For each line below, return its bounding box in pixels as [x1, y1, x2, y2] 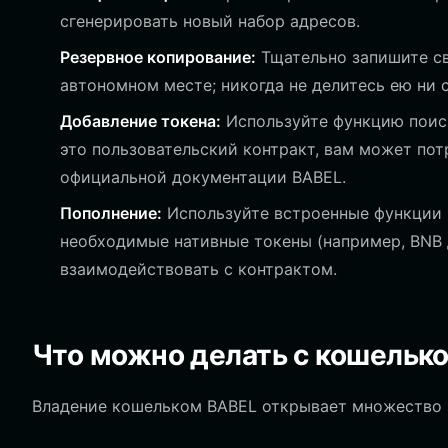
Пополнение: [60, 203, 162, 223]
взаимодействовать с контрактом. [60, 259, 337, 279]
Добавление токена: [60, 111, 221, 131]
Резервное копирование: [60, 47, 256, 67]
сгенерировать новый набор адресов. [60, 11, 360, 31]
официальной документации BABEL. [60, 167, 346, 187]
